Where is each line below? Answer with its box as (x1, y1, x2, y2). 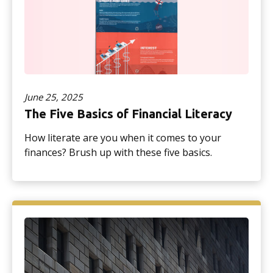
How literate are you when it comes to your (24, 131, 221, 145)
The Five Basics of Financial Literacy (24, 107, 232, 121)
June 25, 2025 (24, 91, 83, 104)
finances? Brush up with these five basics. (24, 146, 212, 160)
